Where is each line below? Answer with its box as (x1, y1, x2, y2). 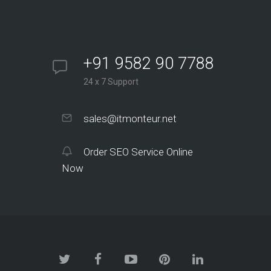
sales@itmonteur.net (83, 112, 177, 125)
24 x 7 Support (83, 76, 139, 87)
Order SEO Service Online (83, 145, 193, 158)
